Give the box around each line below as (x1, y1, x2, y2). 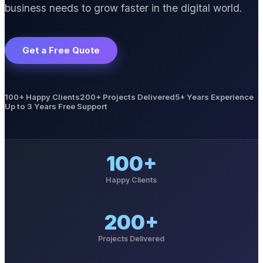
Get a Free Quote (22, 45, 100, 56)
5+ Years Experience (175, 92, 254, 102)
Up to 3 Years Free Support (5, 101, 107, 111)
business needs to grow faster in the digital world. (5, 1, 242, 14)
